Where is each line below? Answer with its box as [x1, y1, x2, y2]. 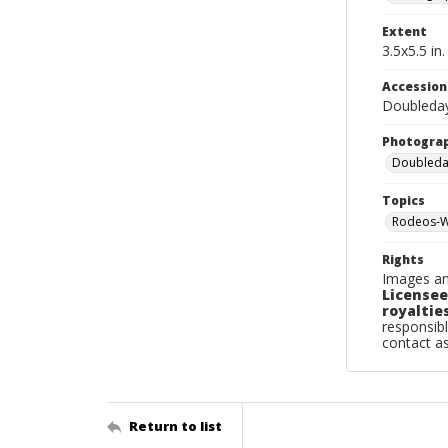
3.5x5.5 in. [382, 41, 445, 60]
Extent [382, 23, 427, 40]
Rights [382, 251, 424, 268]
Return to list [129, 416, 222, 435]
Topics [382, 192, 425, 209]
